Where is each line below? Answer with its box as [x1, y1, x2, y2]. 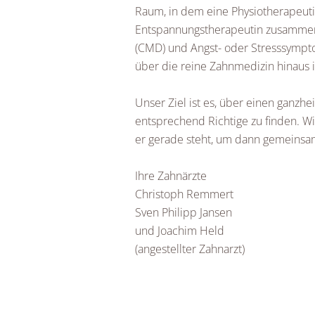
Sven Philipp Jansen [135, 204, 232, 220]
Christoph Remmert [135, 186, 233, 202]
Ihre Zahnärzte [135, 167, 207, 184]
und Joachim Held [135, 222, 224, 238]
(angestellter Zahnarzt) [135, 240, 245, 257]
